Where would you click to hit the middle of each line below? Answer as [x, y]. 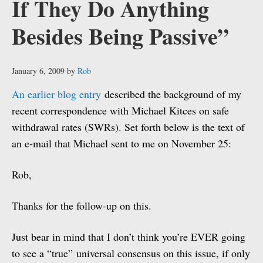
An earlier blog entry [56, 94]
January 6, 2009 [38, 71]
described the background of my [171, 94]
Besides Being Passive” [120, 36]
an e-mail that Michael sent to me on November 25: [122, 143]
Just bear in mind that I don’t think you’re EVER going [129, 237]
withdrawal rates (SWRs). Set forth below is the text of [128, 127]
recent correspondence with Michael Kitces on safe [120, 110]
